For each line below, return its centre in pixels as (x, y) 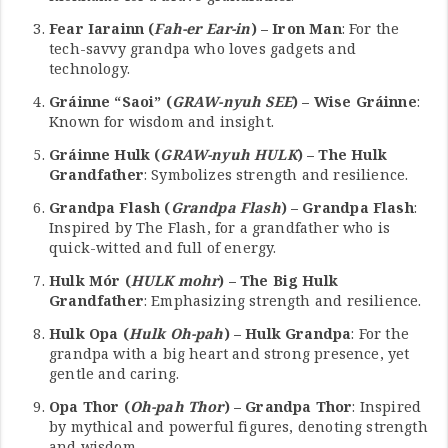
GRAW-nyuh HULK (228, 155)
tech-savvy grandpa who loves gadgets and (202, 49)
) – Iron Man (296, 29)
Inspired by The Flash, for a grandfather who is (220, 228)
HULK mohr (174, 281)
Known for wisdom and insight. (161, 122)
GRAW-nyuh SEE (231, 102)
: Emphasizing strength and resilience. (282, 301)
